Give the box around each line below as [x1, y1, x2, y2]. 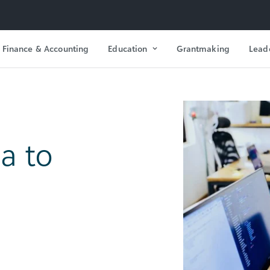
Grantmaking [177, 43, 230, 54]
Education [108, 43, 148, 54]
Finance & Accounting [2, 43, 89, 54]
